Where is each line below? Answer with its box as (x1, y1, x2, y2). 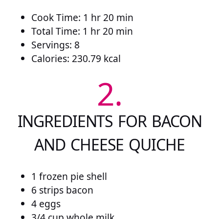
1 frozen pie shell (31, 170, 107, 183)
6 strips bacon (31, 183, 93, 197)
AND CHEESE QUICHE (34, 134, 185, 155)
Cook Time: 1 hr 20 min (31, 10, 133, 24)
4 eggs (31, 197, 61, 210)
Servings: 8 (31, 38, 80, 51)
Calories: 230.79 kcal (31, 51, 121, 65)
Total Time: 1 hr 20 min (31, 24, 133, 38)
